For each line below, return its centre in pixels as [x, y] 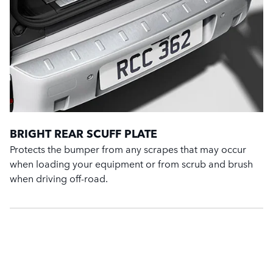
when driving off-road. [59, 178]
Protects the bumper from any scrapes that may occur [128, 149]
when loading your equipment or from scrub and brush [131, 164]
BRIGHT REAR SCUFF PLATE [83, 133]
